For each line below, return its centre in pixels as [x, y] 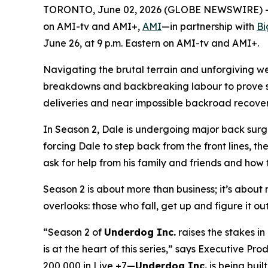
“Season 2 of [74, 232]
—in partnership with [209, 26]
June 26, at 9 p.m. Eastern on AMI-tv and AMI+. [151, 43]
